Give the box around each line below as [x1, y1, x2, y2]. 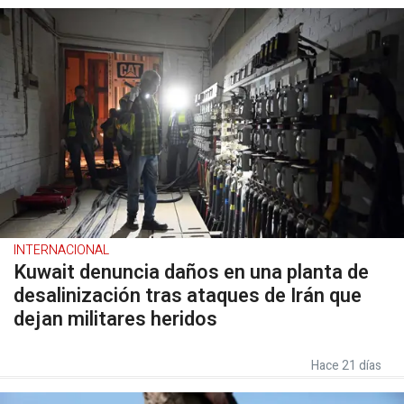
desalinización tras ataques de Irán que [14, 281, 362, 310]
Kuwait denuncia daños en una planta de [14, 258, 369, 287]
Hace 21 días [311, 356, 381, 375]
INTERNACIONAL [14, 241, 109, 260]
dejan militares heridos [14, 305, 217, 334]
